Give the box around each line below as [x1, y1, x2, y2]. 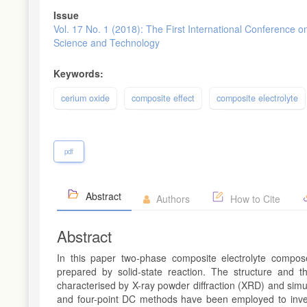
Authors [153, 191, 190, 206]
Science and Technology [53, 35, 160, 49]
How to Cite [228, 191, 280, 206]
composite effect [132, 91, 195, 104]
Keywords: [53, 66, 103, 80]
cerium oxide [61, 91, 110, 104]
